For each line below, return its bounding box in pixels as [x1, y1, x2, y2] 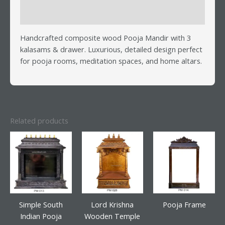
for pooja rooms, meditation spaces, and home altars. [20, 55, 202, 66]
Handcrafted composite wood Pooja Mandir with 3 [20, 32, 191, 43]
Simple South [19, 199, 63, 210]
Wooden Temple [84, 211, 141, 221]
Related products [10, 115, 68, 126]
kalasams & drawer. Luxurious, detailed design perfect [20, 44, 202, 54]
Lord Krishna [91, 199, 134, 210]
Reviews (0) [20, 10, 60, 20]
